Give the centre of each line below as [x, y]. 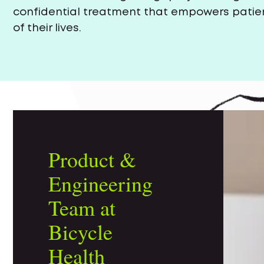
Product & [92, 159]
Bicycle [80, 232]
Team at [82, 208]
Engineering [100, 184]
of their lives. [47, 28]
